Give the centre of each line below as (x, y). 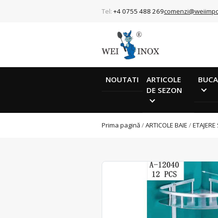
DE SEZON (164, 90)
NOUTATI (122, 79)
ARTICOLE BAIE (166, 125)
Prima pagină (121, 125)
